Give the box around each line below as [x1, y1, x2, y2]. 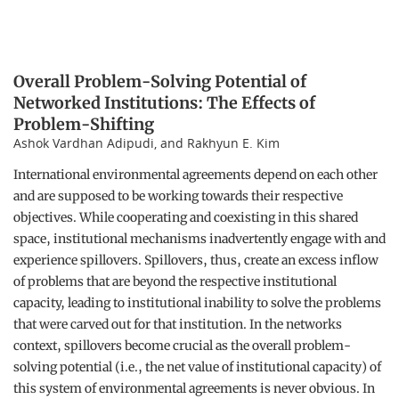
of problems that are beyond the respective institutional [13, 273, 337, 289]
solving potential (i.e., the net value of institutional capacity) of [13, 359, 381, 375]
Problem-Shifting [13, 114, 154, 134]
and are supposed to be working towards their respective [13, 188, 343, 204]
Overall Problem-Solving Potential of [13, 71, 306, 92]
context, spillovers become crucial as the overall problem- [13, 338, 351, 354]
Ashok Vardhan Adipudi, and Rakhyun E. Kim [13, 134, 280, 151]
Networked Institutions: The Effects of [13, 93, 315, 113]
